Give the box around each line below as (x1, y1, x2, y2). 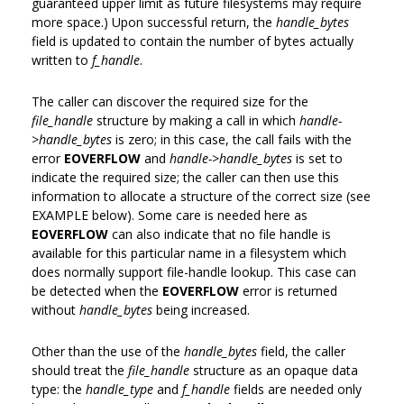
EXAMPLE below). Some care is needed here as (32, 206, 308, 224)
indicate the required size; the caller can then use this (32, 168, 339, 186)
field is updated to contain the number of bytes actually (32, 32, 353, 50)
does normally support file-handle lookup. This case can (32, 262, 356, 280)
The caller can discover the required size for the (32, 92, 308, 110)
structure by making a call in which (93, 111, 299, 129)
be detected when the (32, 281, 162, 299)
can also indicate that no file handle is (108, 225, 331, 243)
